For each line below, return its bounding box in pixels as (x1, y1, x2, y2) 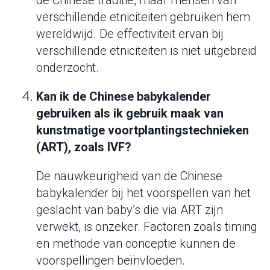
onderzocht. (36, 60, 99, 75)
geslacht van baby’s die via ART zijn (36, 202, 223, 218)
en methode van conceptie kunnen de (36, 236, 236, 251)
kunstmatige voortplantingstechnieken (36, 123, 249, 138)
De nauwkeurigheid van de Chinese (36, 169, 222, 184)
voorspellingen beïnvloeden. (36, 253, 185, 268)
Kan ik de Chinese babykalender (36, 89, 211, 104)
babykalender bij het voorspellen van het (36, 186, 251, 201)
